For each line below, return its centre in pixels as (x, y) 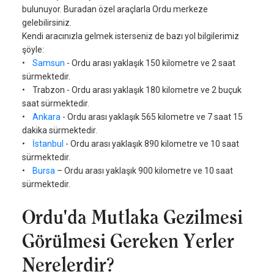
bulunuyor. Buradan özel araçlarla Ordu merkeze (115, 9)
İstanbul (49, 144)
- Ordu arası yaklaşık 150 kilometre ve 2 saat (151, 63)
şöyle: (33, 50)
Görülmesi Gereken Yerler (128, 241)
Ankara (47, 117)
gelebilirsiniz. (47, 23)
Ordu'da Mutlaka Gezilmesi (132, 217)
